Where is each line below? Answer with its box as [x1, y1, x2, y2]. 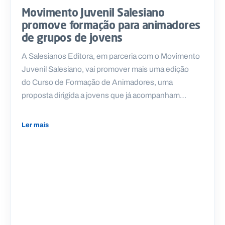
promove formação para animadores [22, 18, 200, 32]
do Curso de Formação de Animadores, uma [22, 76, 173, 88]
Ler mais [22, 120, 49, 130]
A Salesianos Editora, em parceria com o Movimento [22, 50, 200, 62]
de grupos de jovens [22, 30, 123, 44]
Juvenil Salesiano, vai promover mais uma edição [22, 63, 189, 75]
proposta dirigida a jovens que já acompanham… [22, 89, 186, 101]
